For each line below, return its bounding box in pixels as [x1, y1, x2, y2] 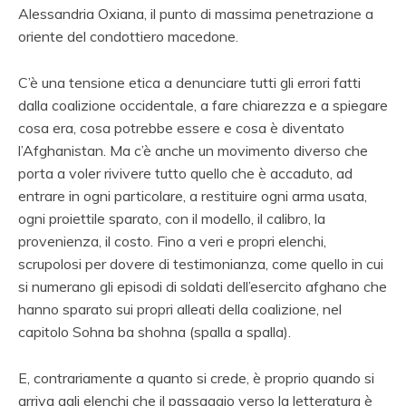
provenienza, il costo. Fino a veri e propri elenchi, [18, 231, 326, 250]
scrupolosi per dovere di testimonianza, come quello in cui [18, 254, 383, 273]
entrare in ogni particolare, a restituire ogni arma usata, [18, 186, 367, 205]
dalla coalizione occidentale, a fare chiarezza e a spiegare [18, 95, 388, 114]
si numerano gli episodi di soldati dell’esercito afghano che [18, 276, 387, 295]
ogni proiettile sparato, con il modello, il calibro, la [18, 208, 325, 227]
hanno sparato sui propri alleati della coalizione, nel [18, 299, 342, 318]
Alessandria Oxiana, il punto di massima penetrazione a [18, 4, 373, 23]
